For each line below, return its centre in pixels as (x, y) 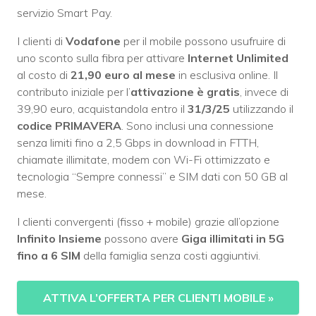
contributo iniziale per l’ (74, 92)
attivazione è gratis (185, 92)
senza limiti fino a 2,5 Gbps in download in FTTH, (138, 143)
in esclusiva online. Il (228, 75)
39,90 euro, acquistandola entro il (102, 109)
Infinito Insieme (59, 239)
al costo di (44, 75)
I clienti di (41, 41)
